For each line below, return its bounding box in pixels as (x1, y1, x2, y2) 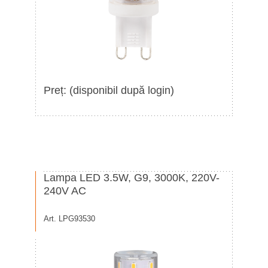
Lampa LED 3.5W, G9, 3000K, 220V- (44, 172, 220, 184)
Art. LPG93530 (44, 214, 95, 223)
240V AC (44, 185, 86, 197)
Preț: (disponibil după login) (44, 84, 174, 96)
